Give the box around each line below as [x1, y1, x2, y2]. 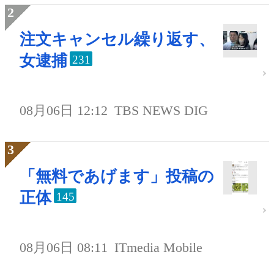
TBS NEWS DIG [114, 102, 209, 118]
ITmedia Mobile [114, 239, 203, 255]
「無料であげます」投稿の [20, 167, 214, 185]
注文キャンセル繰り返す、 [20, 30, 215, 48]
